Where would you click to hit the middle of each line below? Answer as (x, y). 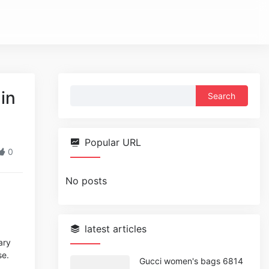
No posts (86, 181)
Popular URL (113, 142)
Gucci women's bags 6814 (191, 261)
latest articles (116, 229)
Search (86, 92)
